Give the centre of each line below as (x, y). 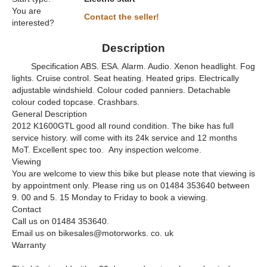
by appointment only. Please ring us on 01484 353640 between (131, 186)
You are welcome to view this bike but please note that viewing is (133, 174)
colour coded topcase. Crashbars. (78, 102)
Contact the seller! (122, 17)
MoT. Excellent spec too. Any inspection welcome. (109, 150)
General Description (49, 114)
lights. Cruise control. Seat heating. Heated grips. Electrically (125, 78)
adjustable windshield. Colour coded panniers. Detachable (121, 90)
